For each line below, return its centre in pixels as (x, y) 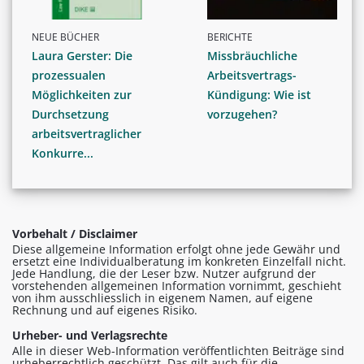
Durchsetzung (70, 115)
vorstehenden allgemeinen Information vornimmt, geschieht (177, 286)
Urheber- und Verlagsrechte (90, 336)
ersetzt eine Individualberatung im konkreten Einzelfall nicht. (179, 262)
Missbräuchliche (252, 56)
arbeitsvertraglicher (87, 134)
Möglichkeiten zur (82, 95)
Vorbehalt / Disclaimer (75, 234)
